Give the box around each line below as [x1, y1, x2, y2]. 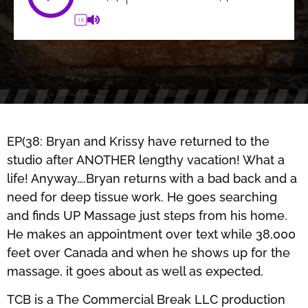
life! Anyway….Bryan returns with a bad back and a [7, 171, 297, 186]
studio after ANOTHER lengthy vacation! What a [7, 153, 285, 167]
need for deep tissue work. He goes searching [7, 190, 277, 204]
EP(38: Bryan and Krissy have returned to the [7, 134, 269, 148]
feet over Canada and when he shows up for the [7, 245, 290, 260]
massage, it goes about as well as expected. [7, 264, 263, 278]
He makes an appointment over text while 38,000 [7, 227, 296, 241]
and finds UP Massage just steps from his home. [7, 208, 287, 223]
